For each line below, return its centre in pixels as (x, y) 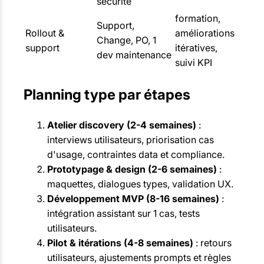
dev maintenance (134, 55)
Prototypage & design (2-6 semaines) (132, 169)
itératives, (196, 47)
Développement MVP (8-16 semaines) (133, 198)
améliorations (205, 33)
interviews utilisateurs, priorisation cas (131, 139)
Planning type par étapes (107, 94)
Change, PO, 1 (126, 40)
